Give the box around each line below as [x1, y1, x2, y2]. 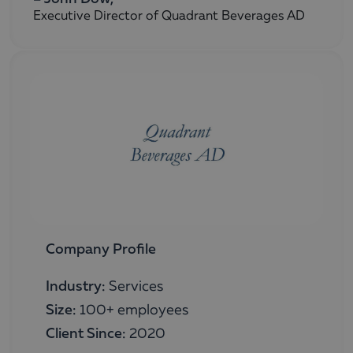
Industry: [45, 280, 106, 295]
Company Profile [45, 243, 156, 258]
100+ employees [76, 303, 188, 318]
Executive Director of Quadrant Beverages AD [33, 10, 305, 23]
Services [105, 280, 163, 295]
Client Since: [45, 327, 126, 342]
